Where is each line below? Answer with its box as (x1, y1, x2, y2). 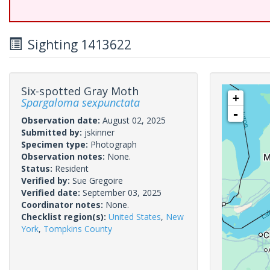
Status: (21, 163, 55, 174)
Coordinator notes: (21, 199, 105, 210)
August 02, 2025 (102, 115, 166, 126)
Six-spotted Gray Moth (21, 84, 139, 98)
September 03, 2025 (83, 187, 162, 198)
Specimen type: (21, 139, 90, 150)
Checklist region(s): (21, 211, 108, 222)
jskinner (84, 127, 115, 138)
